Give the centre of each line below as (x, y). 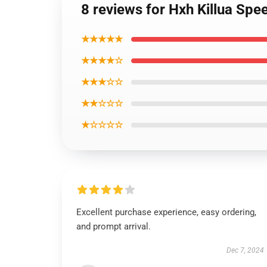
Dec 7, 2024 (245, 250)
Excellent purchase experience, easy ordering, (166, 212)
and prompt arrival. (114, 226)
